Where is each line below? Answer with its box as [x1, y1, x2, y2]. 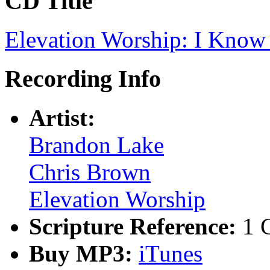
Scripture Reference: [29, 213, 242, 239]
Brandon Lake [29, 131, 164, 158]
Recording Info [5, 65, 161, 93]
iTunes [139, 240, 202, 266]
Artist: [29, 104, 95, 131]
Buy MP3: [29, 240, 139, 266]
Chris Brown [29, 159, 151, 185]
